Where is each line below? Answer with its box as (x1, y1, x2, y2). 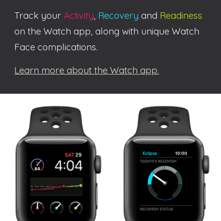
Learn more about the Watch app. (14, 64, 159, 76)
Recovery (98, 9, 139, 21)
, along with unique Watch (91, 25, 200, 37)
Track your (14, 9, 64, 21)
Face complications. (14, 41, 98, 53)
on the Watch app (14, 25, 91, 37)
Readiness (160, 9, 203, 21)
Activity (64, 9, 94, 21)
